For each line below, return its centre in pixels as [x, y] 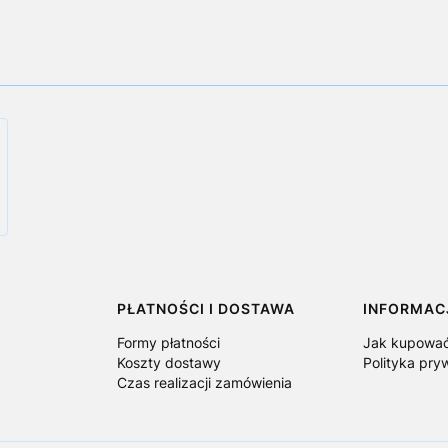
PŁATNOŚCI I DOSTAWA [205, 309]
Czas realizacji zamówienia [204, 383]
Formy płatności [168, 343]
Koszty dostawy [168, 363]
